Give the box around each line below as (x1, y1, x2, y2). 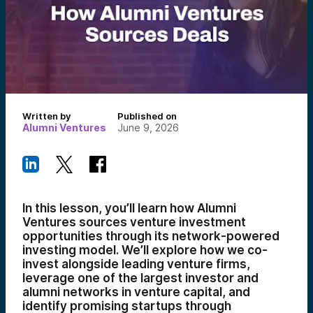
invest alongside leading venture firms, (22, 257, 250, 271)
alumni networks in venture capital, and (22, 285, 250, 299)
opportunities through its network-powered (22, 229, 279, 243)
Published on (117, 110, 177, 122)
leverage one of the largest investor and (22, 271, 259, 285)
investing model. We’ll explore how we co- (22, 243, 268, 257)
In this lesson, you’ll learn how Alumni (22, 201, 236, 215)
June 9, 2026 (117, 122, 179, 133)
